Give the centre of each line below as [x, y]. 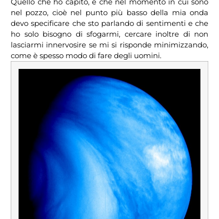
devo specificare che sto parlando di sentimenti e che [109, 23]
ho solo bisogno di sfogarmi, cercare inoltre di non [109, 34]
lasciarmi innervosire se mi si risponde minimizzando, [109, 45]
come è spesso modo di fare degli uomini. [86, 56]
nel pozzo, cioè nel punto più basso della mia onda [109, 13]
